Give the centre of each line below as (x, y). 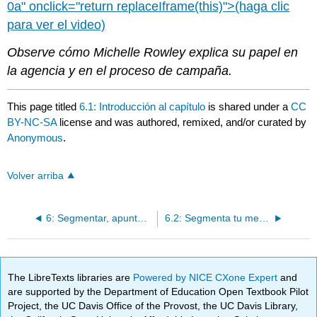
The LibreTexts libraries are (71, 277)
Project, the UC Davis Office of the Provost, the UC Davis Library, (153, 305)
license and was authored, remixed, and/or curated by (183, 122)
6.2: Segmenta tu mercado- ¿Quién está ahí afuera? (264, 218)
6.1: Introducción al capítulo (143, 106)
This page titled (44, 106)
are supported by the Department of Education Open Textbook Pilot (158, 291)
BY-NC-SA (34, 122)
